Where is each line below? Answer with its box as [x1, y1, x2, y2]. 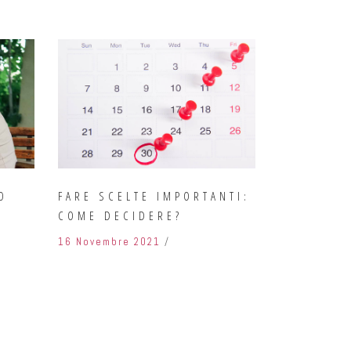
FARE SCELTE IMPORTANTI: [57, 187, 250, 204]
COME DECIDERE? [57, 207, 183, 223]
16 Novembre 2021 [57, 234, 161, 248]
